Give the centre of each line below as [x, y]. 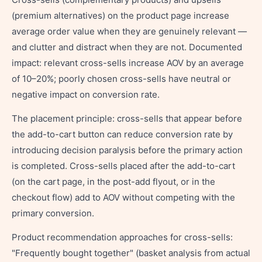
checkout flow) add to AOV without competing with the [123, 197]
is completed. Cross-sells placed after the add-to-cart [123, 166]
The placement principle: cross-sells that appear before [127, 118]
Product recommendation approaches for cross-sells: [122, 237]
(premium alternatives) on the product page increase [120, 15]
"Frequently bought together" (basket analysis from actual [131, 253]
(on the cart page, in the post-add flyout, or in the [113, 182]
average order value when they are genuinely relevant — [129, 31]
